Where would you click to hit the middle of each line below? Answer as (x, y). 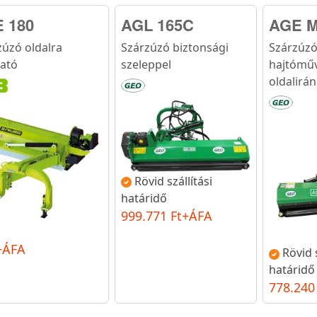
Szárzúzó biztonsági (174, 47)
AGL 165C (157, 24)
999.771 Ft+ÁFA (166, 215)
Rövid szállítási (173, 181)
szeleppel (146, 64)
